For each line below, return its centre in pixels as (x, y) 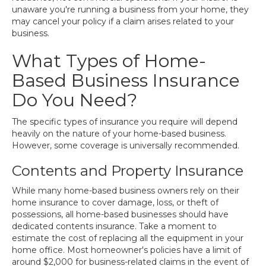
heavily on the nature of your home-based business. (119, 134)
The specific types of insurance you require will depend (125, 122)
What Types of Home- (109, 61)
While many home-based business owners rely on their (126, 191)
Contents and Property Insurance (128, 171)
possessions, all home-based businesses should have (120, 214)
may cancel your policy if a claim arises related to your (123, 21)
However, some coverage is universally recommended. (126, 145)
